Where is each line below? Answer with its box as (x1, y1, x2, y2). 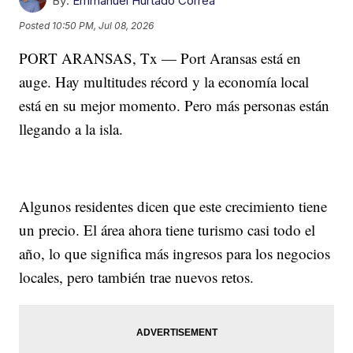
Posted (19, 19, 53, 32)
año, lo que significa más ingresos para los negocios (19, 243, 331, 264)
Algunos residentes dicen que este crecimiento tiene (19, 196, 328, 217)
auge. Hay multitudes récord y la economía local (19, 72, 310, 92)
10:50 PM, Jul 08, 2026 (52, 19, 154, 32)
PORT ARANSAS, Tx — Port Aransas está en (19, 48, 302, 69)
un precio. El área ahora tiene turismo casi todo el (19, 220, 316, 240)
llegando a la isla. (19, 119, 124, 139)
